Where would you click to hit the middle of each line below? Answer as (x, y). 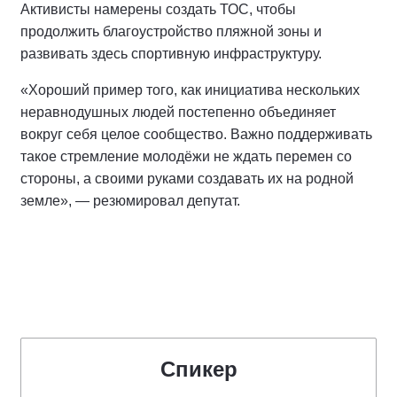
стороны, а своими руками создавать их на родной (187, 178)
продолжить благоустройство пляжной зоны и (171, 31)
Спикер (198, 369)
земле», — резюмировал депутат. (130, 200)
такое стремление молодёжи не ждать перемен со (186, 156)
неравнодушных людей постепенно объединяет (178, 112)
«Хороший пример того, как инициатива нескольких (190, 90)
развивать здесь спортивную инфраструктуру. (171, 53)
